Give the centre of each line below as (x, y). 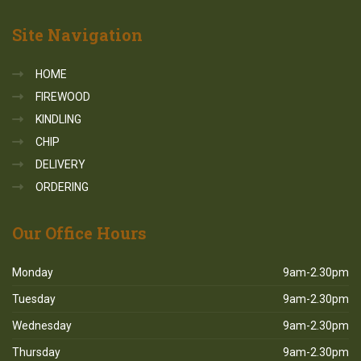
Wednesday (42, 325)
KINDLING (58, 119)
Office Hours (94, 232)
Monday (33, 272)
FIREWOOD (63, 96)
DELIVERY (60, 164)
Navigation (93, 34)
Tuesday (34, 299)
